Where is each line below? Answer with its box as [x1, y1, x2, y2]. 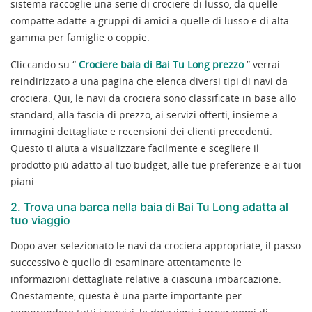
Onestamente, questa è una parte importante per [10, 288, 242, 302]
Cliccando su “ [10, 57, 79, 71]
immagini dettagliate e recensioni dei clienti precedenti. [10, 124, 272, 138]
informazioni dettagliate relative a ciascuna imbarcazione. [10, 272, 281, 286]
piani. [10, 174, 37, 188]
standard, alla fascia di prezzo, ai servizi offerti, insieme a [10, 107, 278, 121]
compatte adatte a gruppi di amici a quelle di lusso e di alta [10, 13, 289, 27]
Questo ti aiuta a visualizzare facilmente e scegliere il [10, 141, 259, 155]
